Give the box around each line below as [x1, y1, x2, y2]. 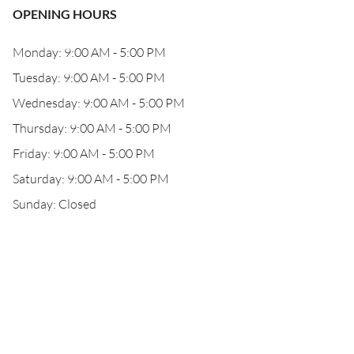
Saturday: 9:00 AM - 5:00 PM [13, 171, 169, 186]
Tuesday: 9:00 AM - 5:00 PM [13, 70, 165, 85]
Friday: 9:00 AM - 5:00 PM [13, 145, 155, 161]
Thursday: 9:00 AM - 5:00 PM [13, 120, 171, 136]
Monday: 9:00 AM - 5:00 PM [13, 44, 166, 60]
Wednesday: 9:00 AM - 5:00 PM [13, 95, 185, 111]
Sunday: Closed [13, 196, 96, 212]
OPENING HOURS [13, 6, 117, 21]
